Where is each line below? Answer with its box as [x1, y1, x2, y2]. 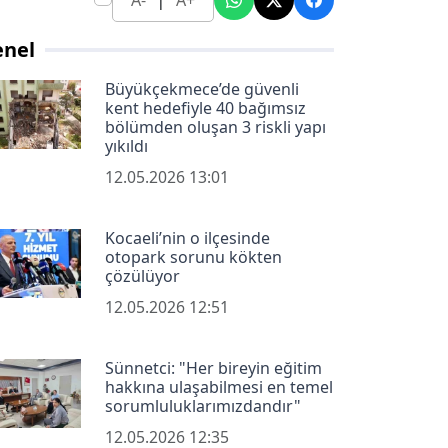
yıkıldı [104, 135, 148, 158]
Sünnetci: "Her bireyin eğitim [104, 357, 322, 380]
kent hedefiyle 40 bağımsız [104, 97, 306, 120]
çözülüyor [104, 265, 180, 288]
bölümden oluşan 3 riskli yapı [104, 116, 326, 139]
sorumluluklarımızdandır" [104, 395, 301, 418]
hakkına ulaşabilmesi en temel [104, 376, 333, 399]
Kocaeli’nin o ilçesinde [104, 227, 270, 250]
